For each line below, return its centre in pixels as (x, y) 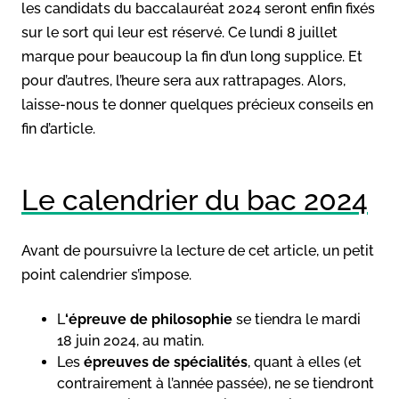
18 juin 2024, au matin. (130, 340)
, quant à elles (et (305, 362)
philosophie (192, 319)
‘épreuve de (106, 319)
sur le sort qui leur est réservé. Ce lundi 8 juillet (179, 32)
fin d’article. (58, 128)
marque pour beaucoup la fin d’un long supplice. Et (192, 56)
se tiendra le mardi (297, 319)
